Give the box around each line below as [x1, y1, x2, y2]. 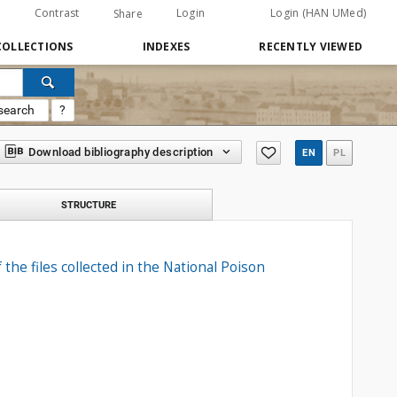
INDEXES [142, 39, 191, 54]
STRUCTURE [61, 198, 116, 211]
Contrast [34, 5, 80, 20]
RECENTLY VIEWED [259, 39, 362, 54]
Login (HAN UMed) [270, 5, 366, 20]
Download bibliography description [27, 145, 214, 159]
